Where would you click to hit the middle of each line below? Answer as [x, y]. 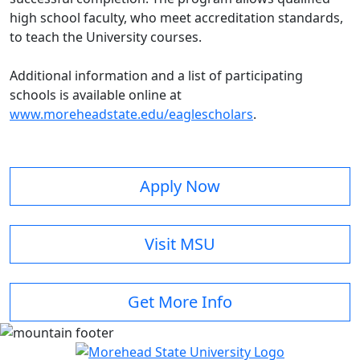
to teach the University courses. [110, 37]
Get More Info [180, 302]
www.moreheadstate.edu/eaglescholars [131, 115]
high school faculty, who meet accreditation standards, [176, 18]
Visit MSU [180, 244]
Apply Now [180, 186]
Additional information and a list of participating [156, 76]
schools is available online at [96, 95]
